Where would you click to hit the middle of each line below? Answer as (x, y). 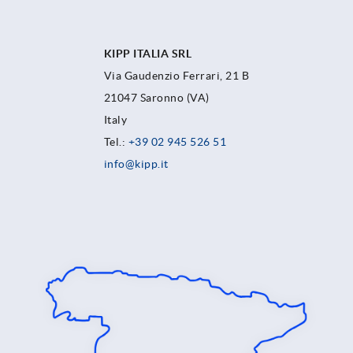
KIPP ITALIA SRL (148, 54)
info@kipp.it (136, 164)
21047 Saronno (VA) (156, 98)
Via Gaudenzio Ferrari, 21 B (176, 76)
